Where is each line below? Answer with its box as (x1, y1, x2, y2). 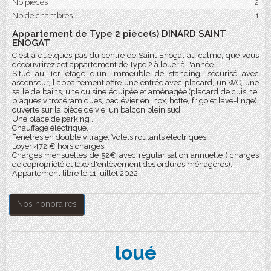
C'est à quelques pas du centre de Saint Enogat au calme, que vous (12, 51, 259, 60)
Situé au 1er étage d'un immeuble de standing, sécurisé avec (12, 69, 259, 78)
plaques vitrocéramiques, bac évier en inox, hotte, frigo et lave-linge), (12, 96, 259, 105)
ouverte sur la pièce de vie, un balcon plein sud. (12, 105, 182, 114)
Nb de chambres (12, 11, 73, 20)
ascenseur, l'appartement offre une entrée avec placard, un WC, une (12, 78, 259, 87)
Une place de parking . (12, 114, 93, 123)
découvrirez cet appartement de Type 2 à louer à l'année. (12, 60, 215, 69)
